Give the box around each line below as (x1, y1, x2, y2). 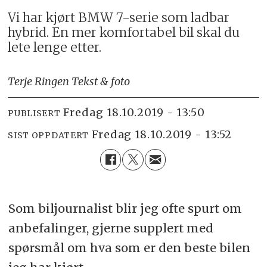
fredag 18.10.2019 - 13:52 (98, 128, 232, 142)
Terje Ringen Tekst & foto (8, 74, 131, 88)
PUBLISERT (8, 108, 61, 119)
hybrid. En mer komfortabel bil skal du (8, 24, 240, 41)
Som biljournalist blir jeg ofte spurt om (8, 201, 242, 216)
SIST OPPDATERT (8, 130, 89, 141)
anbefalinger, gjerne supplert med (8, 221, 213, 236)
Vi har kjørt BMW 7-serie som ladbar (8, 10, 230, 26)
